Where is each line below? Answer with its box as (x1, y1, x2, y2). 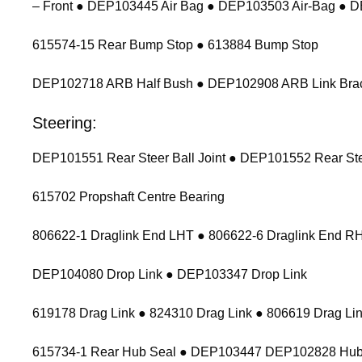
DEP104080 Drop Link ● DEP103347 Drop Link (32, 267, 307, 281)
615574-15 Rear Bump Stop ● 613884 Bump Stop (32, 37, 318, 52)
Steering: (32, 113, 97, 132)
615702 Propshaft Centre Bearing (32, 189, 225, 204)
